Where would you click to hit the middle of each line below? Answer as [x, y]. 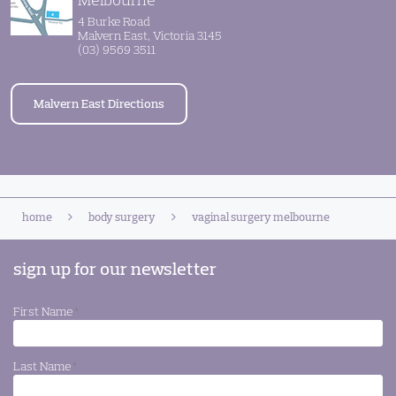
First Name [43, 312]
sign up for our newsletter [115, 269]
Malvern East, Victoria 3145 [150, 36]
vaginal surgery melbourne [261, 217]
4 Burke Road [114, 22]
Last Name [42, 366]
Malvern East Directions [99, 104]
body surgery [122, 217]
